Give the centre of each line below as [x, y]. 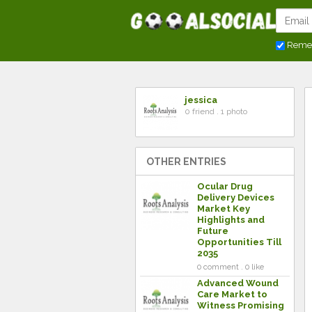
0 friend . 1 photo [216, 111]
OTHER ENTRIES [186, 162]
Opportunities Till [239, 242]
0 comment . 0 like [231, 267]
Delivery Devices [236, 197]
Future [213, 231]
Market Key [224, 209]
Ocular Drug [225, 186]
